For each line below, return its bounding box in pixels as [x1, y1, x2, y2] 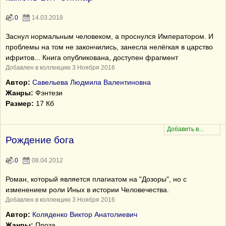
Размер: [6, 99, 34, 107]
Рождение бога [6, 135, 74, 145]
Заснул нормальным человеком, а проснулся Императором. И [6, 32, 213, 40]
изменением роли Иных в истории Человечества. [6, 186, 169, 194]
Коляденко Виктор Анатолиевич [32, 210, 137, 218]
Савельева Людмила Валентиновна [32, 78, 151, 86]
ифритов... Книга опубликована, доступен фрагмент [6, 53, 178, 62]
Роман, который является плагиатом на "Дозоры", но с [6, 175, 187, 183]
